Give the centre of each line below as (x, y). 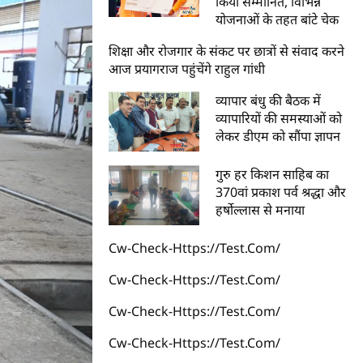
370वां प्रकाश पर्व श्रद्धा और (281, 192)
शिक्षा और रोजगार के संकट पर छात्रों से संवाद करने (227, 51)
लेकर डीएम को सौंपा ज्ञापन (278, 136)
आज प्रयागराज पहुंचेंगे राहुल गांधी (187, 69)
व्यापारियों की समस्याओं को (279, 118)
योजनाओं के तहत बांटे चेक (278, 19)
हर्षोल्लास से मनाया (261, 209)
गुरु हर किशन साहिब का (273, 174)
